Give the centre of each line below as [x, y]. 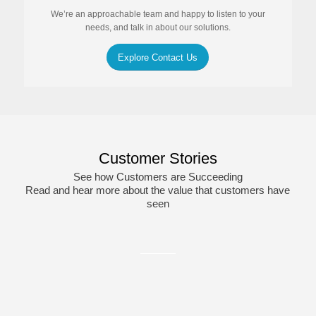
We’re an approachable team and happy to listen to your [158, 14]
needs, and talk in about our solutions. [158, 27]
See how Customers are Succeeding [158, 176]
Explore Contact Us [158, 58]
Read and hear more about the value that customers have [158, 190]
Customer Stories [158, 159]
